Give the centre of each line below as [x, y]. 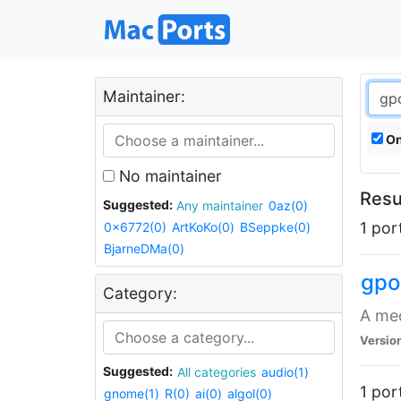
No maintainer [168, 175]
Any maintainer [233, 206]
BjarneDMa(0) [144, 248]
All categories [225, 372]
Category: [140, 293]
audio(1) [285, 372]
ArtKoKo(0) [203, 227]
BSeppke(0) [275, 227]
